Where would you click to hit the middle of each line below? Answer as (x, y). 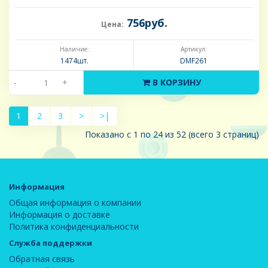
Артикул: (194, 49)
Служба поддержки (51, 243)
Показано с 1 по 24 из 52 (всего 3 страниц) (172, 135)
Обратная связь (42, 259)
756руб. (145, 23)
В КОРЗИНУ (175, 83)
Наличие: (74, 49)
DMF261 (194, 61)
